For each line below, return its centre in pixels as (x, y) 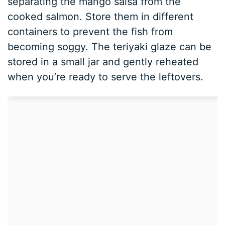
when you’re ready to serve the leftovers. (106, 77)
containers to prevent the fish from (90, 31)
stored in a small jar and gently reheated (103, 62)
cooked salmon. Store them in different (101, 16)
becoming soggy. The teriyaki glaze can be (110, 46)
